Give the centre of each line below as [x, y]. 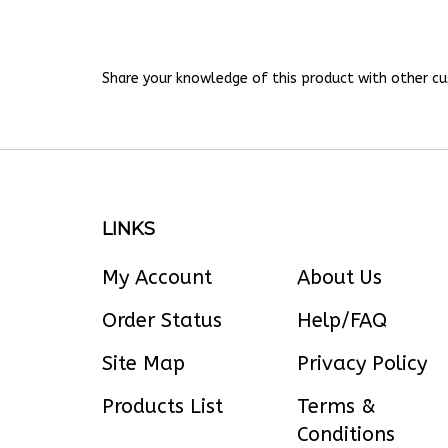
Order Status [162, 303]
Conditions [346, 417]
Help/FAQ [342, 303]
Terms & [336, 389]
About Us [339, 260]
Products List [162, 389]
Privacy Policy [362, 346]
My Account [157, 260]
